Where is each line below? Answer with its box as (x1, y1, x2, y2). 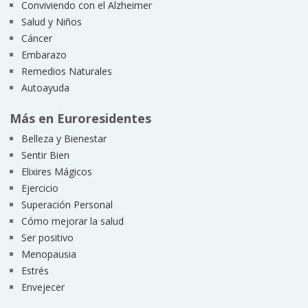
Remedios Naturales (21, 64, 112, 78)
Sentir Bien (21, 148, 69, 162)
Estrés (21, 263, 49, 277)
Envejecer (21, 280, 65, 294)
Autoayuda (21, 80, 69, 94)
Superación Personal (21, 197, 113, 211)
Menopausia (21, 247, 76, 261)
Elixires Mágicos (21, 164, 92, 178)
